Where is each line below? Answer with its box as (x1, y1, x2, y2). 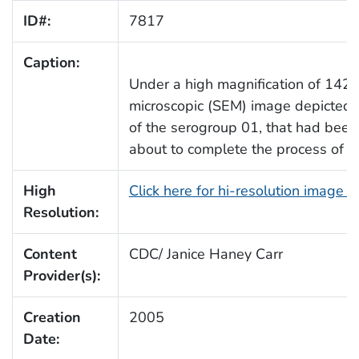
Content (22, 244, 77, 264)
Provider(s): (22, 265, 100, 285)
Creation (22, 307, 81, 327)
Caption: (22, 52, 79, 72)
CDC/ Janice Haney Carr (128, 244, 283, 264)
